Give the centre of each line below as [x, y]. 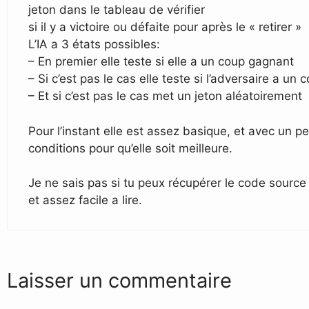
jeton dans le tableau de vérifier [117, 10]
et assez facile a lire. [85, 200]
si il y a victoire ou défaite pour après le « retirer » [165, 27]
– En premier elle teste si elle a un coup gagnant [161, 62]
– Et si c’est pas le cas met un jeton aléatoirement [165, 96]
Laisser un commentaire [119, 280]
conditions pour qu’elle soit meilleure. [130, 148]
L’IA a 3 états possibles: [94, 44]
